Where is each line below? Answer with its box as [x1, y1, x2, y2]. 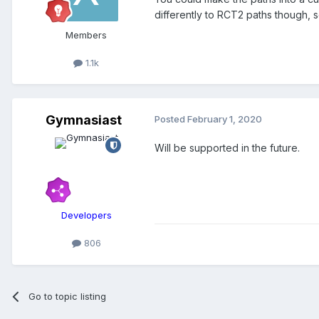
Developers [61, 209, 112, 221]
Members [66, 29, 107, 41]
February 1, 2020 [187, 113, 262, 125]
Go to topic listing [28, 290, 107, 302]
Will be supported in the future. [155, 142, 300, 155]
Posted [155, 113, 187, 125]
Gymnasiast [45, 113, 122, 128]
